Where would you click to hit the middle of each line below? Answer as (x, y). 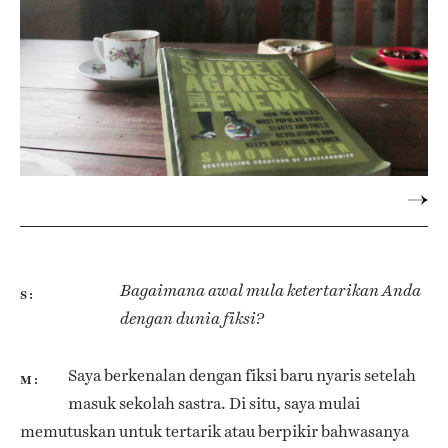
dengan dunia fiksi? (192, 319)
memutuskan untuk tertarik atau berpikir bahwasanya (214, 431)
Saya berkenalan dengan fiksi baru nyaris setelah (242, 375)
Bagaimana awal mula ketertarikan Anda (270, 291)
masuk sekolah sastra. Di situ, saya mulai (214, 403)
